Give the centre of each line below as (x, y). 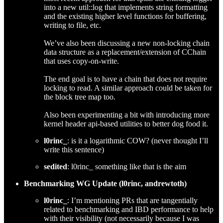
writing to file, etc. (72, 25)
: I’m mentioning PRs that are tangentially (132, 200)
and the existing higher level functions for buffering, (125, 16)
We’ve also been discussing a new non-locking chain (127, 43)
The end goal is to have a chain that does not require (125, 79)
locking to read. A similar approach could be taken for (128, 88)
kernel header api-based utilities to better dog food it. (126, 123)
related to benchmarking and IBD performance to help (129, 209)
